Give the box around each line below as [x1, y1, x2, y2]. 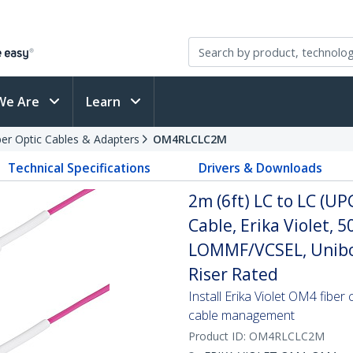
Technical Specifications [8, 159, 151, 176]
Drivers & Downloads [198, 159, 322, 176]
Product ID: [188, 329, 249, 344]
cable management [188, 307, 295, 324]
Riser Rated [188, 263, 278, 285]
